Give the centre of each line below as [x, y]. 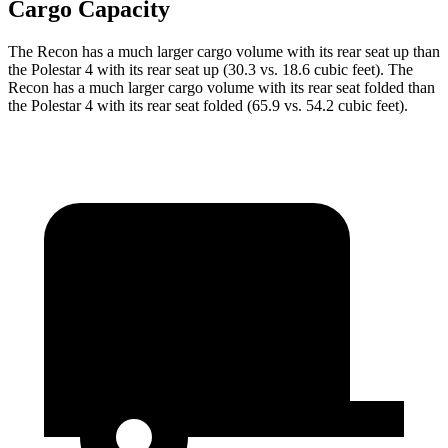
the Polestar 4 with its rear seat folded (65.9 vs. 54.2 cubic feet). [208, 105]
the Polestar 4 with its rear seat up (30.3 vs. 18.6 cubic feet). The [210, 69]
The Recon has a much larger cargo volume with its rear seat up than [224, 51]
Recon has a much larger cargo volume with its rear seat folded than [221, 87]
